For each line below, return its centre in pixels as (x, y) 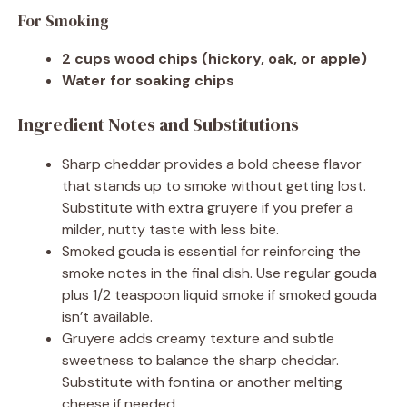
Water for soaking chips (148, 80)
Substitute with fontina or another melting (202, 382)
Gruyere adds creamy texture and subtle (198, 338)
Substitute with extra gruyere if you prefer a (208, 207)
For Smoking (64, 20)
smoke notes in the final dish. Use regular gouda (219, 273)
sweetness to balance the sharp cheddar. (200, 360)
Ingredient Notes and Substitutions (159, 124)
